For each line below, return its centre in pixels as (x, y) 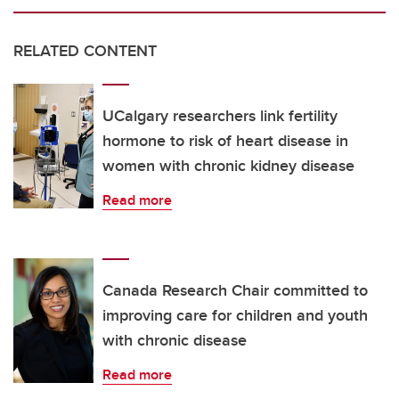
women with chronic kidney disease (228, 166)
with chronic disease (175, 341)
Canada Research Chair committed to (235, 291)
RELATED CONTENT (85, 51)
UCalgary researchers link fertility (220, 116)
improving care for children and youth (235, 316)
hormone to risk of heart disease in (225, 141)
